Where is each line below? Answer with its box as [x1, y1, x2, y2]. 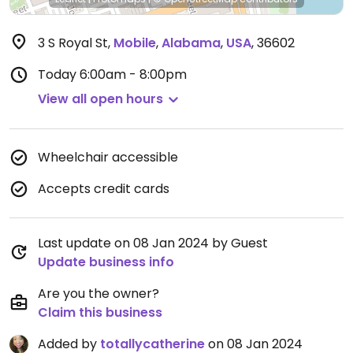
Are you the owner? [38, 284, 159, 303]
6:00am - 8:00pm [80, 65, 187, 84]
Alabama [162, 34, 221, 52]
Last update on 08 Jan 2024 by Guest [38, 234, 268, 252]
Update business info [38, 253, 174, 271]
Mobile [113, 34, 156, 52]
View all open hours [38, 90, 163, 108]
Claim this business [38, 303, 162, 321]
